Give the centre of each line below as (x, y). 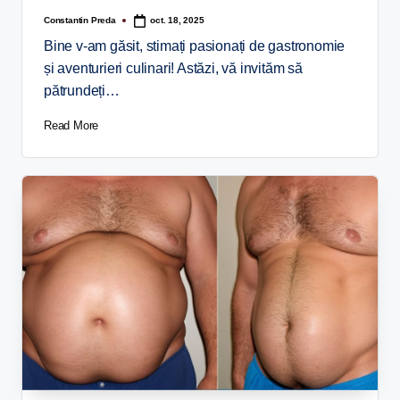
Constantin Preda (80, 20)
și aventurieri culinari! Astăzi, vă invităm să (173, 68)
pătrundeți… (82, 90)
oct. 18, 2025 (177, 21)
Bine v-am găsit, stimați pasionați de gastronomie (195, 46)
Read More (71, 125)
